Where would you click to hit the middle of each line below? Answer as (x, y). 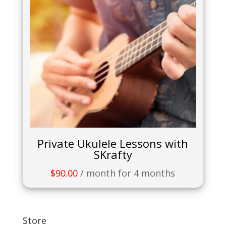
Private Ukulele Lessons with (113, 144)
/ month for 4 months (128, 173)
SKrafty (113, 155)
